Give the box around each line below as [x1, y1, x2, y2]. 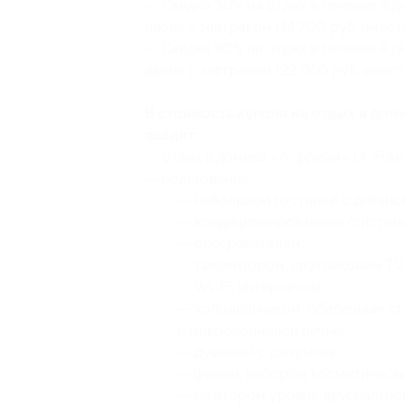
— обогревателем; [177, 235, 305, 252]
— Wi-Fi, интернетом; [177, 278, 325, 296]
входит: [145, 127, 199, 144]
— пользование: [145, 170, 251, 187]
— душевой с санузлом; [177, 344, 339, 361]
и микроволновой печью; [177, 322, 346, 339]
